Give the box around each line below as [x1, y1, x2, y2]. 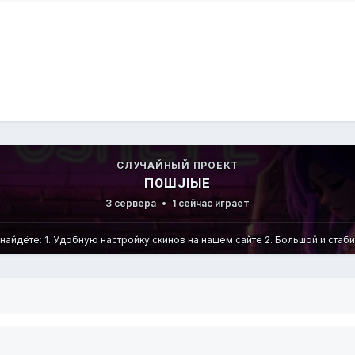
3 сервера [105, 197, 158, 210]
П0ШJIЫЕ [144, 175, 211, 192]
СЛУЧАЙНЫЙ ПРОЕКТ [116, 159, 239, 172]
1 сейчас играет [170, 197, 250, 210]
